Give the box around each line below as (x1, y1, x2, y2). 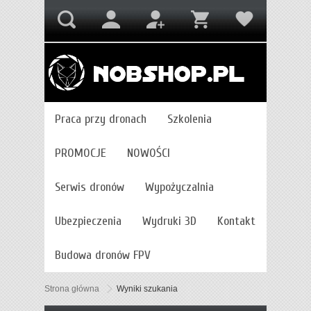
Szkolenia (167, 112, 212, 127)
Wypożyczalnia (145, 180, 214, 195)
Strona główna (44, 284, 99, 294)
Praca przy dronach (55, 112, 146, 127)
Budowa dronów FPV (55, 248, 151, 263)
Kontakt (217, 214, 255, 229)
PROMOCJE (55, 146, 106, 161)
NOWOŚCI (127, 146, 170, 161)
